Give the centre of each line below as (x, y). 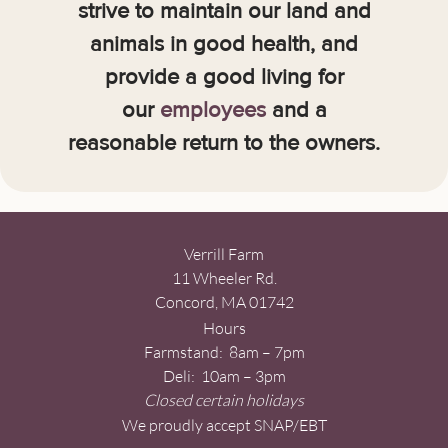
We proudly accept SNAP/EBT (224, 425)
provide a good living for (224, 77)
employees (212, 110)
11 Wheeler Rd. (224, 278)
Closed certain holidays (224, 399)
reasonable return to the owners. (224, 143)
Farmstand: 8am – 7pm (224, 351)
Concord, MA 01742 (224, 302)
